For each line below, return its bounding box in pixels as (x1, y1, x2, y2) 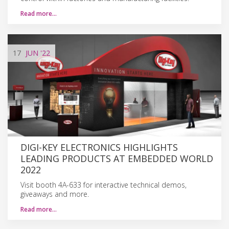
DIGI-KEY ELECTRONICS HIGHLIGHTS (20, 141, 178, 153)
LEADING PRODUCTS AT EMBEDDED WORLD (20, 152, 213, 165)
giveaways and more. (20, 189, 89, 199)
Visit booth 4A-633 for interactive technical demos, (20, 179, 187, 190)
